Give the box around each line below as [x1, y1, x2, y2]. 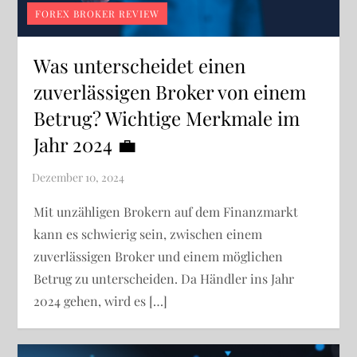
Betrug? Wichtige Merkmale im [33, 105, 300, 131]
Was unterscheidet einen [33, 53, 246, 79]
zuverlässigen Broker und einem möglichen [33, 248, 284, 265]
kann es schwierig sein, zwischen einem [33, 226, 263, 243]
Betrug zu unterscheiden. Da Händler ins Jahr [33, 270, 295, 288]
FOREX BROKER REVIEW [35, 7, 160, 21]
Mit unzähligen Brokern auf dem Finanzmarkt [33, 203, 299, 221]
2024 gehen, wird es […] [33, 292, 168, 310]
